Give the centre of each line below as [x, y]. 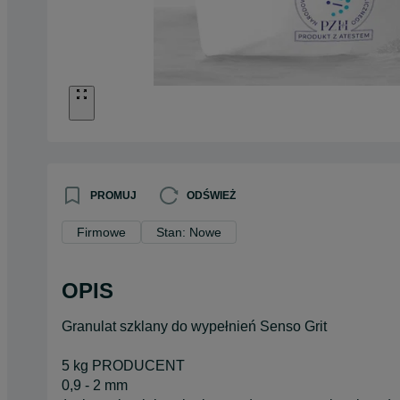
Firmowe [101, 232]
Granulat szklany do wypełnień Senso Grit [194, 326]
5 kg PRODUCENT [123, 365]
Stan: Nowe [189, 232]
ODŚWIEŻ [211, 195]
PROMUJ [113, 195]
